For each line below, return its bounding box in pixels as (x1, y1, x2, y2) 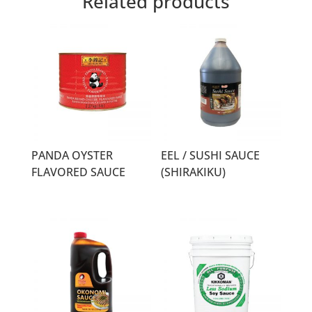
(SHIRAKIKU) (161, 164, 226, 180)
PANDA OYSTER (31, 148, 113, 164)
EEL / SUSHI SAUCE (161, 148, 260, 164)
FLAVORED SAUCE (31, 164, 125, 180)
